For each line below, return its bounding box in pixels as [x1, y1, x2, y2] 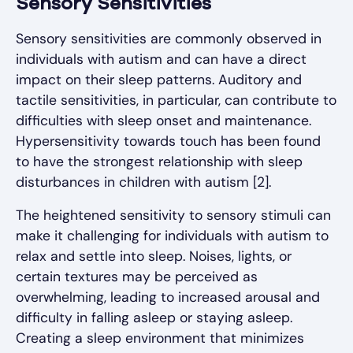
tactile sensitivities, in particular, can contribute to [16, 91, 336, 110]
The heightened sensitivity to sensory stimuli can [16, 206, 331, 225]
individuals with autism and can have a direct [16, 50, 307, 69]
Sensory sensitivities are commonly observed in [16, 30, 321, 48]
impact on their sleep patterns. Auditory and [16, 71, 302, 89]
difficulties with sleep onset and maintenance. [16, 112, 311, 130]
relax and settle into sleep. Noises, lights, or [16, 247, 292, 266]
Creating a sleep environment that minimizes [16, 329, 304, 347]
